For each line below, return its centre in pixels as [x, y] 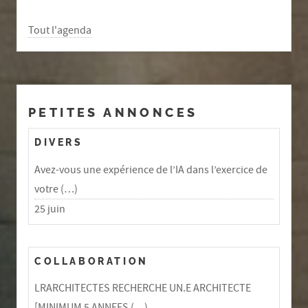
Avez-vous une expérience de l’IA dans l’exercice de [151, 169]
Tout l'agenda [60, 30]
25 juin [50, 209]
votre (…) [56, 189]
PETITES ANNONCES [113, 112]
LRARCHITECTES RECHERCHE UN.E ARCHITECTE [143, 288]
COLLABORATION [91, 261]
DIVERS [59, 142]
